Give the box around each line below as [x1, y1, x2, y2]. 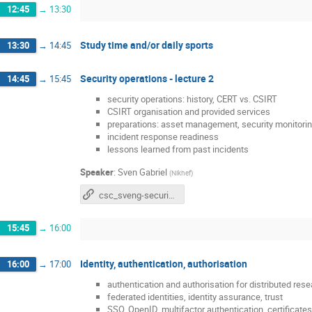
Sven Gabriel [118, 165, 167, 178]
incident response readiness [107, 130, 219, 143]
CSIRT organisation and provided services [107, 105, 270, 118]
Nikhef [171, 167, 191, 178]
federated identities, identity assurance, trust [107, 290, 283, 304]
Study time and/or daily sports [80, 38, 213, 52]
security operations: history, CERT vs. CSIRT [107, 93, 277, 106]
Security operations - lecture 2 [80, 71, 214, 85]
